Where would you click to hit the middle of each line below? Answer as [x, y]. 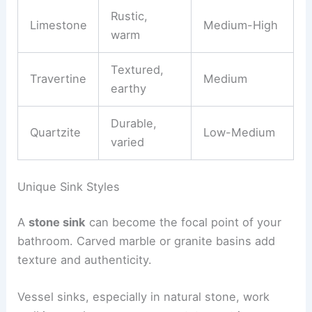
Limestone [58, 25]
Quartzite [55, 133]
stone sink [57, 223]
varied [127, 142]
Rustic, [129, 16]
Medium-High [240, 25]
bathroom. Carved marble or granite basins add [147, 241]
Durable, [133, 124]
